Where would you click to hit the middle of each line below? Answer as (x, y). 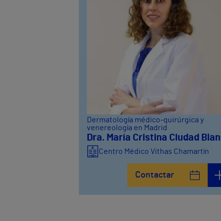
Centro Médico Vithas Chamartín (154, 151)
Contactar (155, 175)
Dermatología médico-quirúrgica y (145, 120)
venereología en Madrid (127, 128)
